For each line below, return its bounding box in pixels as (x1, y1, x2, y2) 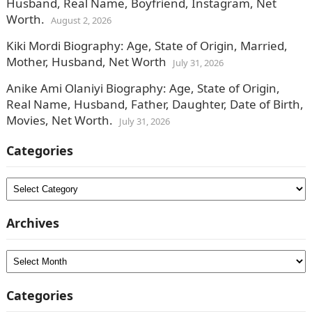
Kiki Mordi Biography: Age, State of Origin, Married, (6, 38, 288, 54)
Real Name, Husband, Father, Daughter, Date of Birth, (6, 96, 304, 112)
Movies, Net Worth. (6, 112, 113, 128)
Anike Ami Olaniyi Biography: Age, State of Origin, (6, 80, 280, 96)
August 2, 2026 (50, 14, 111, 26)
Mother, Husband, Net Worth (6, 54, 166, 70)
